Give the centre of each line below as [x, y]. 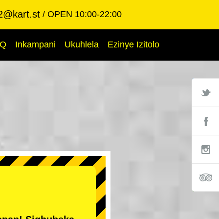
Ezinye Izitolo [133, 44]
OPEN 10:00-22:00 [85, 14]
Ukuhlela [82, 44]
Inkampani [35, 44]
